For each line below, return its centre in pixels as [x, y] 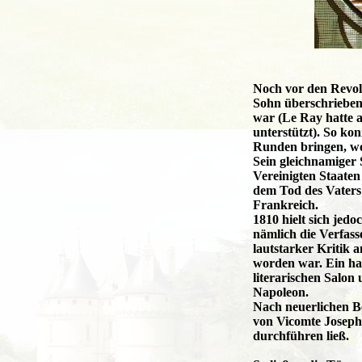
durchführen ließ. [301, 335]
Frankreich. [286, 204]
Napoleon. [281, 292]
